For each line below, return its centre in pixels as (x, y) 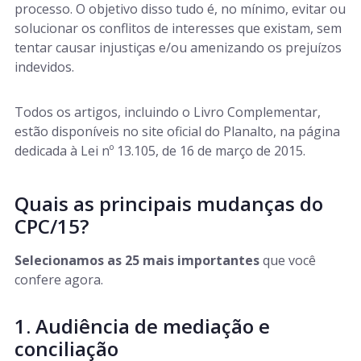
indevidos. (44, 67)
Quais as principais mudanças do (169, 203)
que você (288, 260)
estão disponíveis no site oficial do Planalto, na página (177, 131)
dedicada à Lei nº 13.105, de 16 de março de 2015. (160, 151)
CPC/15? (52, 226)
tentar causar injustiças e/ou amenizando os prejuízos (178, 48)
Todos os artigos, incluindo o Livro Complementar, (168, 112)
